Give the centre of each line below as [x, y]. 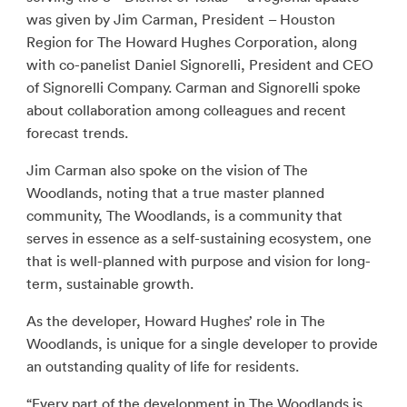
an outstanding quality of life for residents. [162, 366]
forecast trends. [77, 133]
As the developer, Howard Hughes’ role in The [175, 321]
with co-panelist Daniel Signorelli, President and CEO [199, 65]
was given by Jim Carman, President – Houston [180, 19]
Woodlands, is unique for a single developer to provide [202, 343]
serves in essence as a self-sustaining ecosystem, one [199, 238]
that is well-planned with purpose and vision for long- [198, 261]
